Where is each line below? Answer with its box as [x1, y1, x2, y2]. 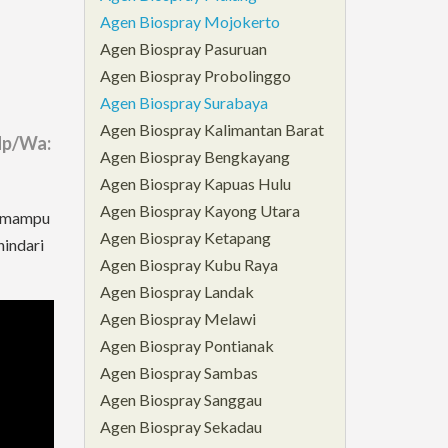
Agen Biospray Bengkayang [99, 146, 290, 166]
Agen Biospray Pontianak [99, 335, 274, 355]
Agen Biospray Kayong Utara [99, 200, 300, 220]
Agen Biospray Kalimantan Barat [99, 119, 324, 139]
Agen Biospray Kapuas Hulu [99, 173, 291, 193]
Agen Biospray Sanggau [99, 389, 262, 409]
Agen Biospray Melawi [99, 308, 256, 328]
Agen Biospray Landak [99, 281, 254, 301]
